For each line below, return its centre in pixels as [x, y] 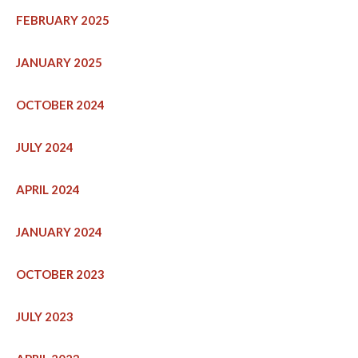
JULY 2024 [45, 147]
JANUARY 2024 [59, 232]
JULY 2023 [45, 317]
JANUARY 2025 [59, 63]
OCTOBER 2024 [60, 105]
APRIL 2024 [48, 190]
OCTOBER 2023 [60, 274]
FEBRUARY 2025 [63, 20]
